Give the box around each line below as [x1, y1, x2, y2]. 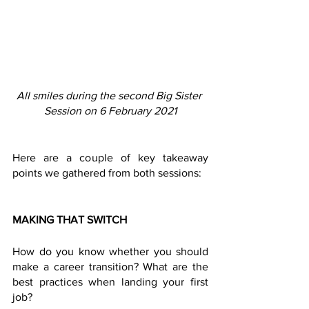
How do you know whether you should [12, 246, 208, 258]
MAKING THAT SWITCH [12, 214, 130, 226]
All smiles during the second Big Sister [17, 90, 204, 102]
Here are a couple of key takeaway [12, 152, 208, 164]
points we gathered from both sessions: [12, 167, 207, 179]
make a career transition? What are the [12, 261, 208, 273]
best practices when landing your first [12, 276, 208, 288]
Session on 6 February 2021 [44, 105, 177, 117]
